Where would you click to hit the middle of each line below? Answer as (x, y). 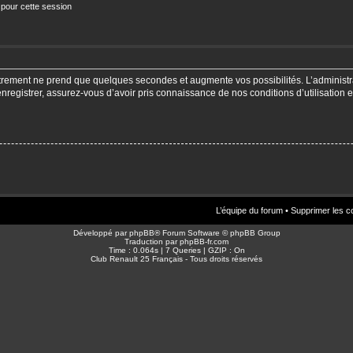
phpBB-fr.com (204, 241)
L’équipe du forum (249, 210)
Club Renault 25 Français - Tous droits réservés (176, 258)
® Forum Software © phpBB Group (217, 232)
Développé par (101, 232)
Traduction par (152, 241)
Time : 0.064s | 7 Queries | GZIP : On (176, 250)
